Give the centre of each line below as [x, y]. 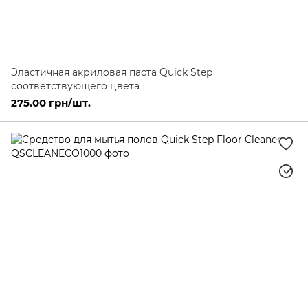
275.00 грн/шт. [51, 103]
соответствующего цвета [75, 86]
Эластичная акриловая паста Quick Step [112, 72]
